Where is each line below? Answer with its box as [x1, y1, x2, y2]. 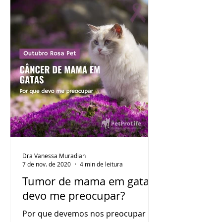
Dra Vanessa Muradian [22, 151, 86, 160]
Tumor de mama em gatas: [22, 174, 158, 188]
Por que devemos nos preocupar [22, 208, 146, 219]
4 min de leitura [80, 160, 123, 168]
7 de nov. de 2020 [22, 160, 71, 168]
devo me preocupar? [22, 188, 125, 203]
